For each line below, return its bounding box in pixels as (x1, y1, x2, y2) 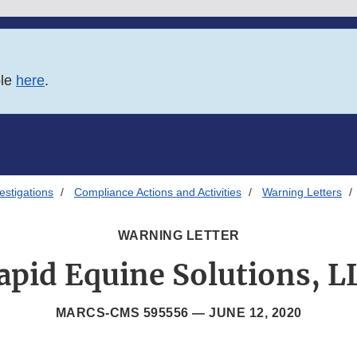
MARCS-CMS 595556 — (55, 306, 209, 320)
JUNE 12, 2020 (209, 306, 302, 320)
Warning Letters (262, 186, 342, 199)
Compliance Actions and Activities (74, 186, 241, 199)
